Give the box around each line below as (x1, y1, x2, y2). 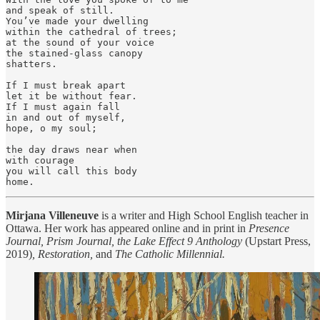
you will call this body (6, 165, 137, 176)
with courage (6, 154, 74, 166)
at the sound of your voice (6, 36, 154, 48)
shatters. (6, 58, 57, 69)
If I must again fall (6, 101, 120, 112)
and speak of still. (6, 4, 114, 16)
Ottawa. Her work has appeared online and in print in (6, 221, 249, 234)
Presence (249, 221, 289, 234)
